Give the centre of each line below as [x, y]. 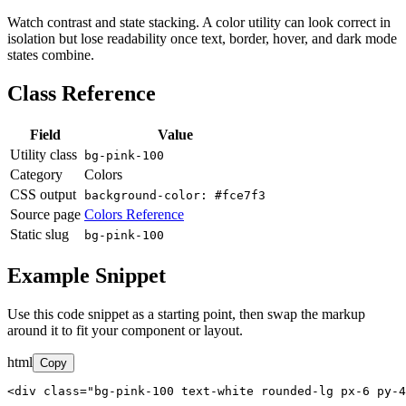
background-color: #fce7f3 [175, 196]
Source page [45, 215]
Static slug [39, 235]
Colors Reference [134, 215]
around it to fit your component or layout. [125, 330]
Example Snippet [87, 276]
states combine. [51, 55]
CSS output [43, 195]
